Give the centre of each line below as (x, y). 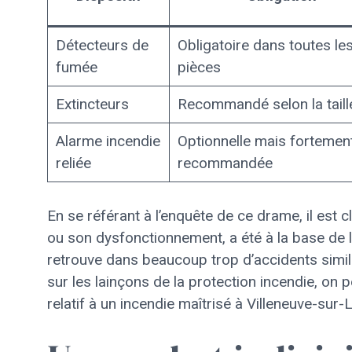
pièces (199, 67)
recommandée (225, 163)
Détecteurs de (102, 45)
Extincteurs (92, 104)
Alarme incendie (108, 141)
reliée (73, 163)
